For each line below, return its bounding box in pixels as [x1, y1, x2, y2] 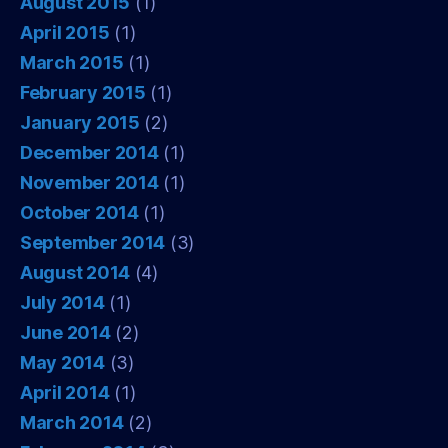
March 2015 [20, 51, 124, 73]
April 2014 [20, 381, 110, 403]
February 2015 [20, 81, 146, 103]
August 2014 [20, 261, 131, 283]
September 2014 [20, 231, 166, 253]
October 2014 [20, 201, 139, 223]
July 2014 [20, 291, 105, 313]
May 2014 [20, 351, 105, 373]
